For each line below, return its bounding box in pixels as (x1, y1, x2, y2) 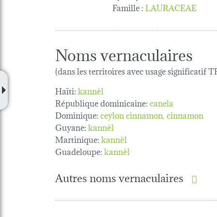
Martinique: (55, 132, 99, 145)
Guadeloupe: (55, 144, 102, 157)
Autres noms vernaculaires (55, 168, 184, 186)
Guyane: (55, 120, 86, 133)
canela (150, 95, 173, 109)
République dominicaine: (55, 95, 148, 109)
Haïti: (55, 83, 76, 97)
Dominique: (55, 108, 98, 121)
